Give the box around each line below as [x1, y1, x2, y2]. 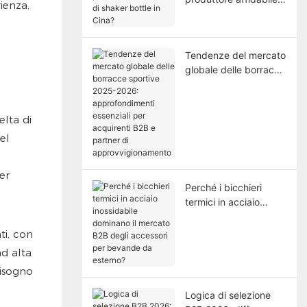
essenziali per [184, 107, 246, 119]
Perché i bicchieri [184, 182, 262, 194]
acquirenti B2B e [184, 121, 258, 134]
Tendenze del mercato [184, 49, 286, 62]
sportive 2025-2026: [184, 78, 278, 90]
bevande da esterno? [184, 254, 280, 266]
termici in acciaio [184, 196, 260, 208]
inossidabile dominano [184, 210, 284, 223]
